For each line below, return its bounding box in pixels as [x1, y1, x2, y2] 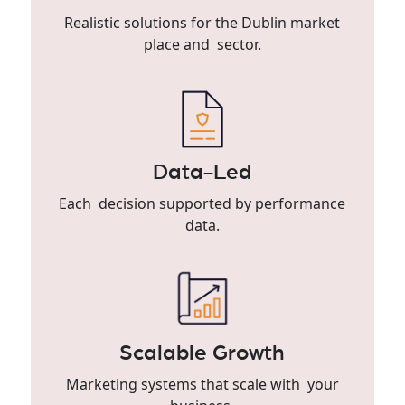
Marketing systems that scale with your [65, 373, 339, 394]
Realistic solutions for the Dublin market [64, 12, 341, 33]
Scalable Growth [119, 342, 286, 364]
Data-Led [153, 161, 252, 184]
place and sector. [143, 33, 261, 54]
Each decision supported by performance [59, 193, 346, 213]
